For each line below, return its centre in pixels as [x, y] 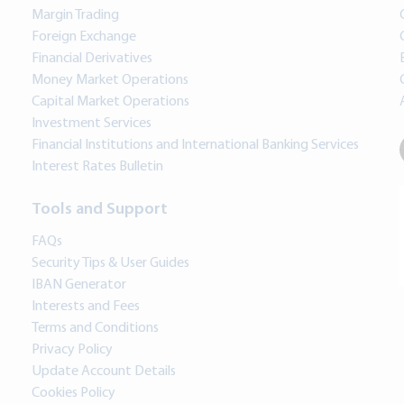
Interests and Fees [86, 307]
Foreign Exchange [84, 37]
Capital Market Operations [110, 102]
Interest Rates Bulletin [97, 167]
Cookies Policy [73, 394]
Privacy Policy [72, 350]
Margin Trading [75, 16]
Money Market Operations [110, 81]
